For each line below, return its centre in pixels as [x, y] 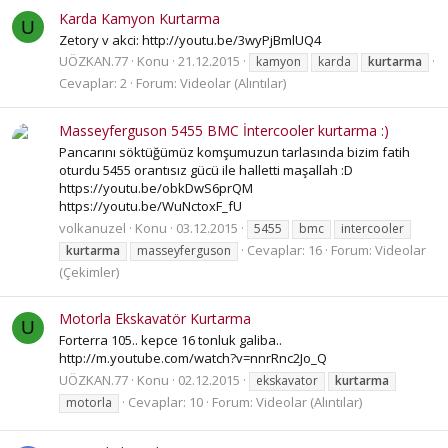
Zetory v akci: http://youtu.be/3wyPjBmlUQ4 [190, 40]
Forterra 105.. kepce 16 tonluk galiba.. [170, 340]
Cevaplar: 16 [284, 249]
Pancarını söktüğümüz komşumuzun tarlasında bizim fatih [234, 152]
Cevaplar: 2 [93, 83]
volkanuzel [92, 227]
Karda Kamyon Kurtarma [139, 18]
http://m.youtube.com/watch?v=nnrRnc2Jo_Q [193, 358]
